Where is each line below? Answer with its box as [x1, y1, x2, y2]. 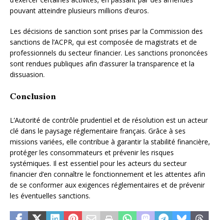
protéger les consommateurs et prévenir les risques [10, 147, 174, 157]
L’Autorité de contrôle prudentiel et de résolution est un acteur [10, 115, 208, 125]
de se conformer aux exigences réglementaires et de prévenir [10, 180, 205, 190]
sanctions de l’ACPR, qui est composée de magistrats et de [10, 37, 197, 47]
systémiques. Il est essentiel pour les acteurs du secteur [10, 158, 187, 168]
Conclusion [10, 87, 56, 107]
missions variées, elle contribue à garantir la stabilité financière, [10, 137, 210, 146]
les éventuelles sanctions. [10, 191, 90, 200]
